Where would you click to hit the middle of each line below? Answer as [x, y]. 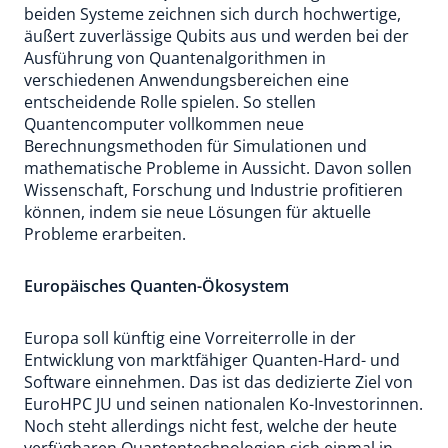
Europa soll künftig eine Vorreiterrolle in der [190, 338]
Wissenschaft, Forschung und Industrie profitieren [213, 190]
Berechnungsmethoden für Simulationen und [195, 146]
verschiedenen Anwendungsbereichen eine [186, 80]
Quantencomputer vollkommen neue [164, 124]
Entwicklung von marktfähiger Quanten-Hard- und [212, 360]
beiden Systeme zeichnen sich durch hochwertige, [212, 14]
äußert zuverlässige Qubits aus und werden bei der [216, 36]
